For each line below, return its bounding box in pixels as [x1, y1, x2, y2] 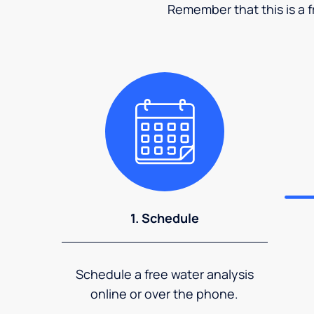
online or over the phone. [90, 285, 239, 302]
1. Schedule [130, 209, 199, 226]
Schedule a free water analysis [75, 265, 254, 282]
